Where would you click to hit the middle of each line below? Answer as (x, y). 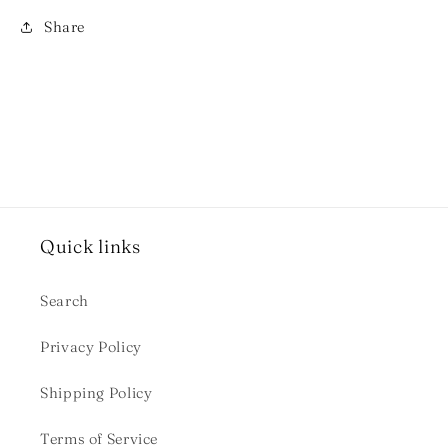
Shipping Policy (96, 393)
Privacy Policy (91, 347)
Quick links (90, 246)
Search (64, 301)
